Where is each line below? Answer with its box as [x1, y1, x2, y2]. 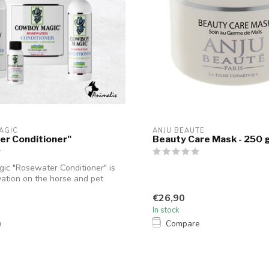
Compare [166, 217, 200, 229]
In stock [153, 204, 180, 216]
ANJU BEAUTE [153, 126, 205, 136]
